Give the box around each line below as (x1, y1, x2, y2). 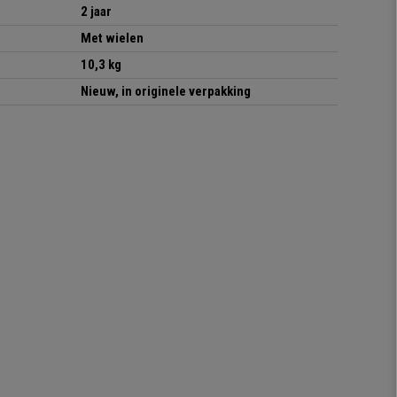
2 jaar (81, 4, 112, 20)
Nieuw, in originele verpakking (81, 83, 251, 100)
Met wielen (81, 30, 144, 47)
